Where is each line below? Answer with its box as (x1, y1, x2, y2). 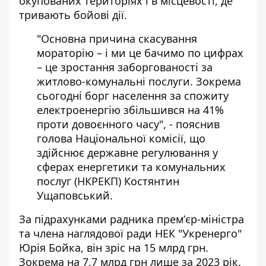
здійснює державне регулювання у (37, 145, 218, 160)
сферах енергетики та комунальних (37, 160, 226, 174)
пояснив (176, 117, 220, 131)
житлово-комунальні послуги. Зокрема (37, 74, 241, 88)
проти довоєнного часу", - (37, 117, 176, 131)
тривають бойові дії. (19, 8, 127, 22)
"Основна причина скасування (37, 31, 197, 46)
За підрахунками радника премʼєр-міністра (19, 212, 244, 226)
